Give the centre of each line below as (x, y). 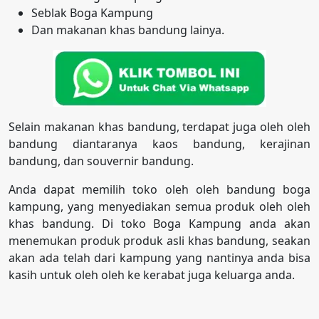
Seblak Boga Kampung (92, 12)
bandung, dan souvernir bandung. (101, 161)
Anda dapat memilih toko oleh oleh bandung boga (159, 189)
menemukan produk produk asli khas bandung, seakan (159, 240)
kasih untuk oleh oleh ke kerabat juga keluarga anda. (152, 274)
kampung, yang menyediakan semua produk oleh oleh (159, 206)
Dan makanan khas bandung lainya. (128, 30)
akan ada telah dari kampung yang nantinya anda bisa (159, 257)
